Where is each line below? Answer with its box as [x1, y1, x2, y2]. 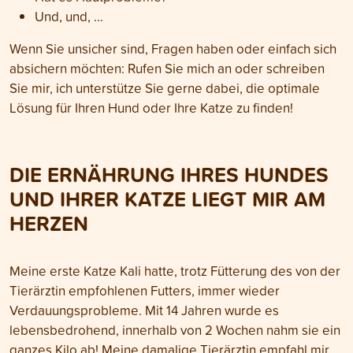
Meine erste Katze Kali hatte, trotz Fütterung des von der [9, 262, 340, 280]
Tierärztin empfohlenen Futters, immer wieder [9, 281, 280, 299]
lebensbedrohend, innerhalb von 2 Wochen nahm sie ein [9, 321, 340, 339]
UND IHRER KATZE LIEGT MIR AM [9, 184, 325, 214]
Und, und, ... [35, 7, 103, 25]
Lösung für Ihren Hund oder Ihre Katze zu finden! [9, 98, 293, 117]
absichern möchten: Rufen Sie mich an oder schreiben [9, 59, 325, 77]
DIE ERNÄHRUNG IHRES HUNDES [9, 160, 329, 189]
